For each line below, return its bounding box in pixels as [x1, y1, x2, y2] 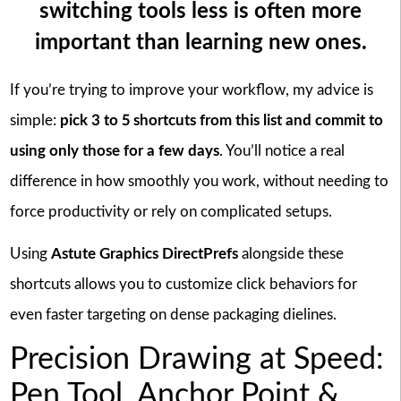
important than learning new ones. [34, 32, 367, 55]
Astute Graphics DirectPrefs [50, 245, 238, 261]
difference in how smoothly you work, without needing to [9, 174, 388, 190]
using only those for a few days [9, 143, 219, 159]
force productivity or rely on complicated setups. [9, 204, 332, 220]
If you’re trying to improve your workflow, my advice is [9, 82, 373, 98]
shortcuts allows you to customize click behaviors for [9, 276, 357, 292]
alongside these [237, 245, 344, 261]
